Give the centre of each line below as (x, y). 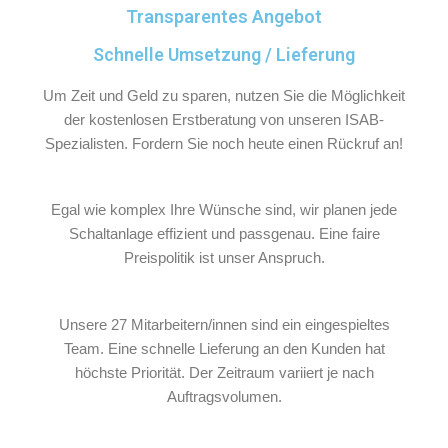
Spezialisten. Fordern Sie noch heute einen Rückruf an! (224, 143)
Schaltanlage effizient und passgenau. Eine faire (224, 234)
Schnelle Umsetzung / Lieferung (224, 54)
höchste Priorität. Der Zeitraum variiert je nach (224, 372)
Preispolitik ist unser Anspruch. (224, 258)
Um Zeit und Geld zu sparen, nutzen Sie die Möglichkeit (224, 95)
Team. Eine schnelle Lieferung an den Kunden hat (224, 348)
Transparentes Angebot (224, 16)
